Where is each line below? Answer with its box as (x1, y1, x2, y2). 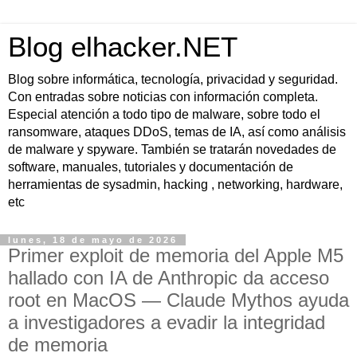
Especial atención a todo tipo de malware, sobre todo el (8, 108, 320, 121)
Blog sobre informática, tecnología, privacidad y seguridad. (8, 73, 338, 86)
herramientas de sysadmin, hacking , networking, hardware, (8, 178, 343, 191)
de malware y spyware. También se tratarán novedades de (8, 143, 336, 156)
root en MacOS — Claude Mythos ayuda (8, 289, 349, 311)
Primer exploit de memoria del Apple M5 (8, 245, 343, 266)
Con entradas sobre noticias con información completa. (8, 90, 318, 104)
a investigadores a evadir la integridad (8, 312, 325, 333)
